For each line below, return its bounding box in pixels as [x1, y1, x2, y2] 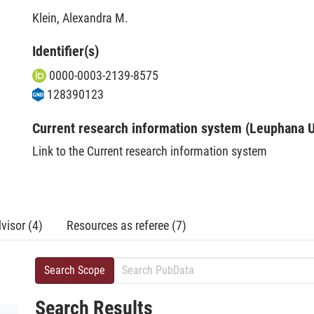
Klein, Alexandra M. [32, 11, 128, 25]
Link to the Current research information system [32, 144, 267, 158]
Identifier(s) [32, 43, 99, 60]
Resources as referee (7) [67, 218, 186, 233]
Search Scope [44, 264, 105, 277]
